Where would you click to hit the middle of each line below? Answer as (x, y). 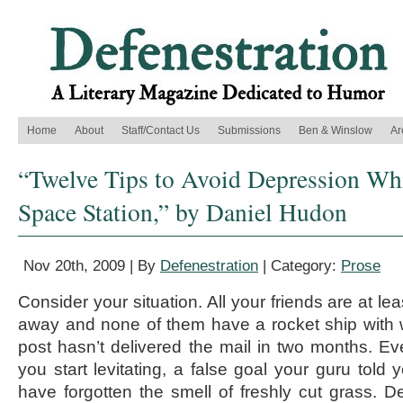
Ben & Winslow (336, 130)
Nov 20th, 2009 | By (92, 266)
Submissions (249, 130)
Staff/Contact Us (161, 130)
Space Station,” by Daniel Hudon (183, 212)
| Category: (300, 266)
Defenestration (209, 266)
